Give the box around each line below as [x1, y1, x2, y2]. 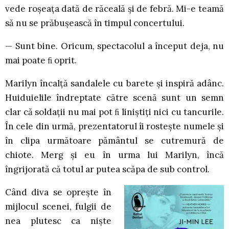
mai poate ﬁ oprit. [5, 55, 77, 66]
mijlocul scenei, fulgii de [5, 201, 111, 213]
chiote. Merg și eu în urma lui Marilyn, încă [5, 149, 224, 161]
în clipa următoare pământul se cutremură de [5, 135, 224, 147]
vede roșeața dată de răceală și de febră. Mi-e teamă [5, 3, 224, 15]
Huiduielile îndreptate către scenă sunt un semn [5, 92, 224, 104]
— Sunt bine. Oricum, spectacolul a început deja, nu [5, 40, 224, 52]
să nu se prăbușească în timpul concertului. [5, 17, 185, 29]
